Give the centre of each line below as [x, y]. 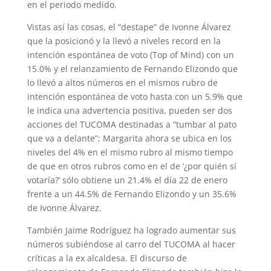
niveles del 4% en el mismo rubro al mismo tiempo [130, 152]
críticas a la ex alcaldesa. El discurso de [107, 258]
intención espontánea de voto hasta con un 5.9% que [135, 96]
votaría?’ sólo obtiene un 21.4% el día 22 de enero [127, 180]
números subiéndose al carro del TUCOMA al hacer [131, 244]
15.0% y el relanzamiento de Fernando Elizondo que [132, 69]
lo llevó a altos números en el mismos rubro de [122, 83]
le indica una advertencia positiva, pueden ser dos [129, 110]
